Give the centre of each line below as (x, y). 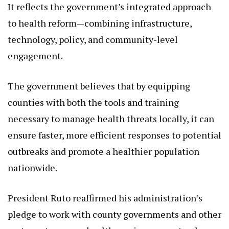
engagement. (35, 47)
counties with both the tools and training (93, 93)
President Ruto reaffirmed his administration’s (105, 189)
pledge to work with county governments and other (114, 205)
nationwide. (32, 159)
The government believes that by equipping (99, 77)
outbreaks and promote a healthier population (104, 142)
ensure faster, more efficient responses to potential (114, 126)
